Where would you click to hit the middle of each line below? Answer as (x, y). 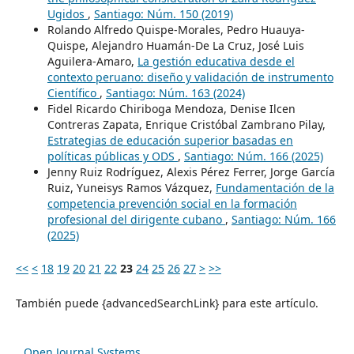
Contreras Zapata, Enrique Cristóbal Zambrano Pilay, (186, 124)
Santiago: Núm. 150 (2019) (163, 13)
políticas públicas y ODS (112, 156)
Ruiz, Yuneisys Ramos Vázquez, (131, 187)
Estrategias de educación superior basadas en (170, 140)
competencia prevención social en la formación (172, 203)
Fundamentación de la (275, 187)
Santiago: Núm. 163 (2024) (175, 92)
